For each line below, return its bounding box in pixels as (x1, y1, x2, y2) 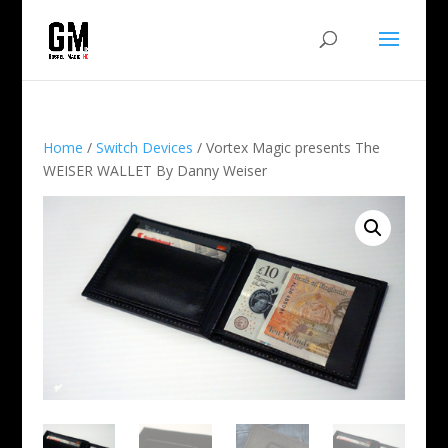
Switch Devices (95, 138, 193, 157)
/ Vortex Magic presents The (192, 138, 380, 157)
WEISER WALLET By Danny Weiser (42, 161, 267, 180)
